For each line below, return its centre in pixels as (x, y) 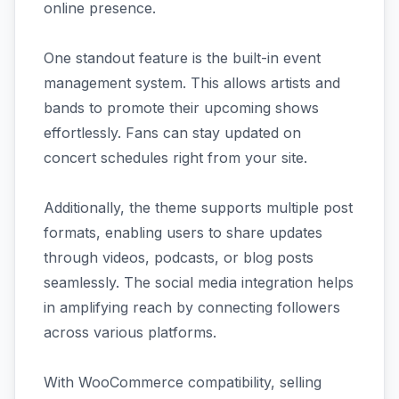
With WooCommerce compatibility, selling (183, 382)
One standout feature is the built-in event (182, 57)
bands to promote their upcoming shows (181, 107)
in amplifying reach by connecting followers (192, 307)
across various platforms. (130, 332)
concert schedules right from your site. (175, 157)
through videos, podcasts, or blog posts (179, 257)
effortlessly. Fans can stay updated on (172, 132)
